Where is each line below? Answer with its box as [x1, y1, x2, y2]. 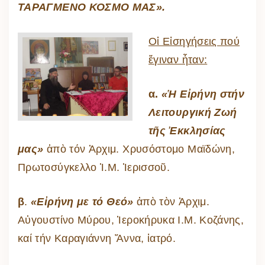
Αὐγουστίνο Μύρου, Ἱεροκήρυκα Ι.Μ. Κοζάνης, [18, 214, 244, 226]
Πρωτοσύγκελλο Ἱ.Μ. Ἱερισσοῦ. [18, 161, 170, 173]
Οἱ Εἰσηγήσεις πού [148, 35, 240, 47]
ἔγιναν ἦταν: [148, 53, 208, 66]
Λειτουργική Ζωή [148, 106, 237, 118]
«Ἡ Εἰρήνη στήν [161, 88, 245, 100]
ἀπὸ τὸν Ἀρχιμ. [136, 195, 210, 208]
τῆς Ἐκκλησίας [148, 124, 226, 137]
